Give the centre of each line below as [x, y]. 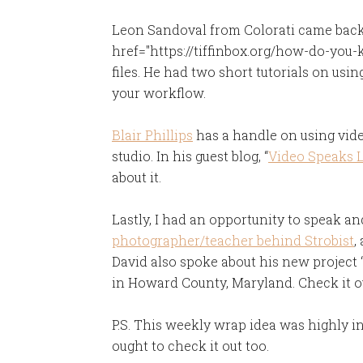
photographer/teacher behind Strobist [233, 240]
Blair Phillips [152, 135]
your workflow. [159, 93]
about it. [137, 177]
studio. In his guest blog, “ [190, 156]
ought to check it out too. [190, 346]
